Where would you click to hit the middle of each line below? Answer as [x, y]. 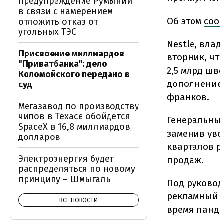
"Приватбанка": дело [63, 64]
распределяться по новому [77, 169]
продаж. [187, 160]
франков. [188, 97]
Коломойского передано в [74, 74]
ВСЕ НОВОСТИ [79, 200]
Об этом [185, 21]
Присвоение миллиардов [71, 54]
